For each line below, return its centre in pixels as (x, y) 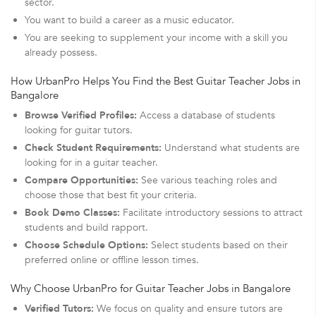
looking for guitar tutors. (79, 130)
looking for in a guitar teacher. (91, 162)
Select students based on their (218, 245)
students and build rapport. (86, 227)
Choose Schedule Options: (86, 245)
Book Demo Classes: (72, 212)
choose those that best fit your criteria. (111, 195)
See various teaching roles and (208, 180)
